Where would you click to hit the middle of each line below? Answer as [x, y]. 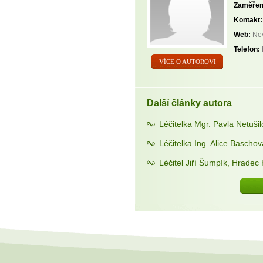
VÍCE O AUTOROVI [187, 61]
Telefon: [247, 49]
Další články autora [189, 103]
